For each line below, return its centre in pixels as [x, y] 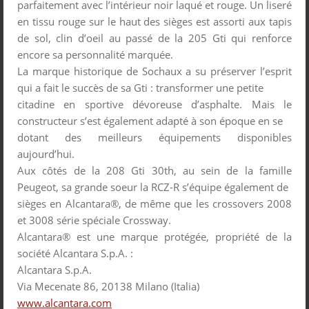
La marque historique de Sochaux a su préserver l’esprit [154, 71]
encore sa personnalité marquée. [95, 54]
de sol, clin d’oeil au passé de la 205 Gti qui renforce [154, 38]
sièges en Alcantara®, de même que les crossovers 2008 [154, 203]
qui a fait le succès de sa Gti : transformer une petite [140, 88]
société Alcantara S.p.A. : [75, 253]
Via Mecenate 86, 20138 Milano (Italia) [108, 286]
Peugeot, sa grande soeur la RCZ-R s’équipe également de [153, 187]
